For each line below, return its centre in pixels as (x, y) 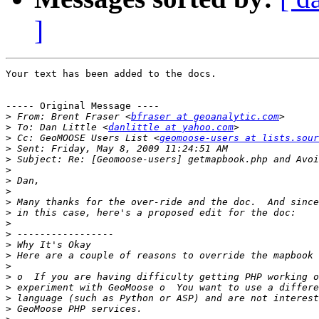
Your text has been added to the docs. (111, 74)
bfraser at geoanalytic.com (205, 117)
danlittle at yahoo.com (171, 127)
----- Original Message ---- (83, 106)
